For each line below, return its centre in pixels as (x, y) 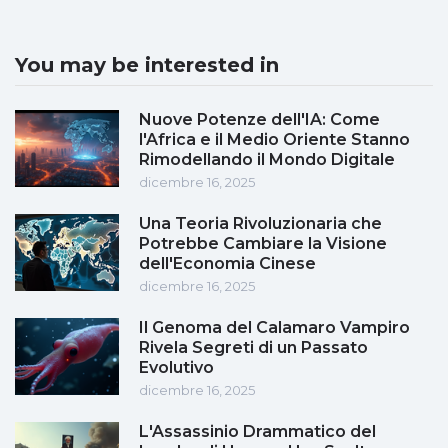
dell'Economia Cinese (227, 264)
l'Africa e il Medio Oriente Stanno (274, 140)
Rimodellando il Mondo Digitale (267, 160)
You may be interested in (147, 65)
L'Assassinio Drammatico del (257, 432)
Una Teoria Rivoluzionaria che (260, 224)
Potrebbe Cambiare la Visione (263, 244)
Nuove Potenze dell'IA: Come (259, 120)
